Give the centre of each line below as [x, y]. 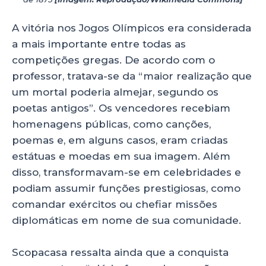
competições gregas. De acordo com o [113, 60]
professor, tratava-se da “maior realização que [132, 76]
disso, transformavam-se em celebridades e [126, 172]
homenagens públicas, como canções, [111, 124]
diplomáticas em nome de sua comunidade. [126, 220]
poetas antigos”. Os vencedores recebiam [121, 108]
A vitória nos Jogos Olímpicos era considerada [132, 28]
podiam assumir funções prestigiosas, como [126, 188]
